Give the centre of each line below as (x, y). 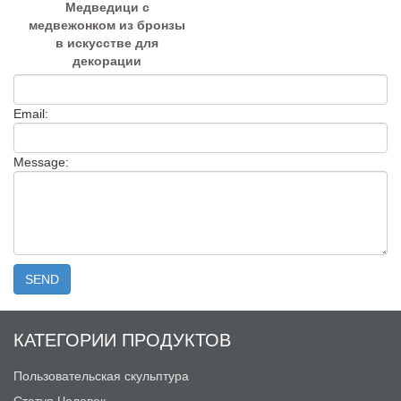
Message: (41, 162)
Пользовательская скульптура (101, 376)
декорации (107, 61)
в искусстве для (107, 43)
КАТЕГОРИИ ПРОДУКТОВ (122, 339)
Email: (31, 114)
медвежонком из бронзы (107, 26)
